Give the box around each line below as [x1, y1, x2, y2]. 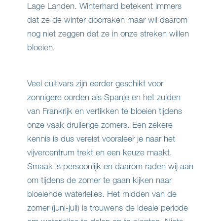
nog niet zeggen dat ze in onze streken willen [27, 28, 189, 39]
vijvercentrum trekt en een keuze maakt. [27, 147, 172, 158]
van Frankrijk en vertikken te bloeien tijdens [27, 106, 182, 116]
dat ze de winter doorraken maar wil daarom [27, 14, 187, 25]
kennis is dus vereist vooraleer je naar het [27, 133, 175, 144]
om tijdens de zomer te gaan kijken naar [27, 175, 172, 185]
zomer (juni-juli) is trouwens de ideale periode [27, 202, 188, 213]
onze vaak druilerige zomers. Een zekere [27, 119, 173, 130]
